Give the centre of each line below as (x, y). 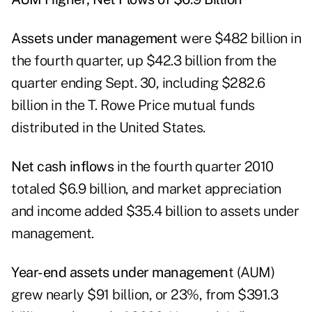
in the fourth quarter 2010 (194, 167)
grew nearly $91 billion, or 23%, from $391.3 (145, 295)
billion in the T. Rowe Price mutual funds (133, 106)
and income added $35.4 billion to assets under (155, 211)
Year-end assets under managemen (120, 273)
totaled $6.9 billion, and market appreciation (146, 189)
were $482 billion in (239, 39)
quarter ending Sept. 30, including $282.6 (138, 83)
